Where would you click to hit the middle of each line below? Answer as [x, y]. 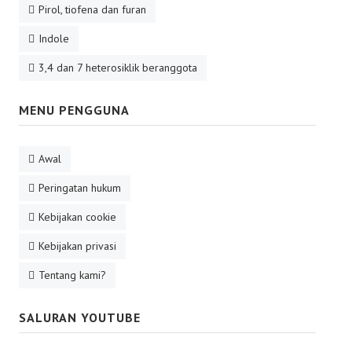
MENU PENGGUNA [74, 110]
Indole [54, 38]
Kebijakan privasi [77, 246]
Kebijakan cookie [77, 217]
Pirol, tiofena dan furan [92, 9]
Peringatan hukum [80, 188]
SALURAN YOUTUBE [80, 317]
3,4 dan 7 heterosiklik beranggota [118, 68]
